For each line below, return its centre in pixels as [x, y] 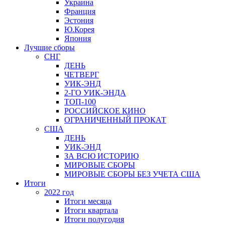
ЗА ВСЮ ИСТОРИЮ [101, 156]
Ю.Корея [79, 29]
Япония [78, 38]
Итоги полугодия [94, 219]
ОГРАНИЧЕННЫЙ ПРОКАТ [115, 120]
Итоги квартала [91, 210]
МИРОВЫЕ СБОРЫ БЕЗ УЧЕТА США [132, 174]
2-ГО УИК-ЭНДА [95, 92]
